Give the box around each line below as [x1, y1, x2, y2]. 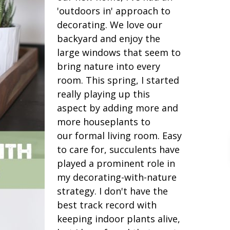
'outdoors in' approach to [57, 5, 170, 17]
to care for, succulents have [57, 143, 180, 156]
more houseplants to [57, 116, 150, 128]
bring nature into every [57, 60, 160, 72]
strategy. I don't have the [57, 185, 168, 197]
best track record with [57, 199, 157, 211]
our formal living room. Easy [57, 129, 182, 142]
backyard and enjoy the [57, 32, 160, 45]
